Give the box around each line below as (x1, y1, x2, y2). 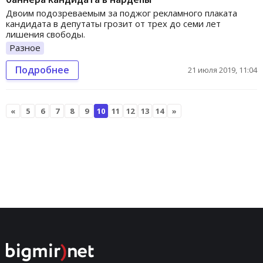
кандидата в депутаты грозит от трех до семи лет (6, 18, 221, 30)
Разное (9, 42, 41, 54)
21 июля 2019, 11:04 (188, 65, 257, 76)
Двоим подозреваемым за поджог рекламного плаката (6, 7, 237, 19)
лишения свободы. (6, 28, 85, 41)
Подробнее (15, 63, 69, 77)
